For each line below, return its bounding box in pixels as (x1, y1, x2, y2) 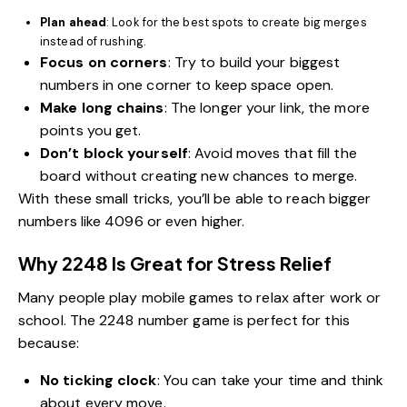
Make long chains (40, 97, 164, 117)
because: (18, 333, 79, 352)
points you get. (40, 120, 142, 140)
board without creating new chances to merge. (40, 165, 358, 185)
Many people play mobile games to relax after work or (18, 287, 382, 307)
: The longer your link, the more (164, 97, 370, 117)
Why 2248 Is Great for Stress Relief (18, 251, 332, 274)
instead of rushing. (40, 33, 146, 49)
